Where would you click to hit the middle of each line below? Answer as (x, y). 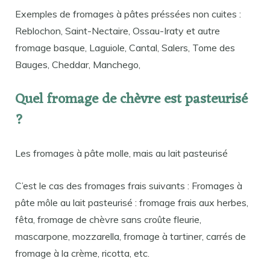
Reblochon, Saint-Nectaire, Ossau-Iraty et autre (118, 31)
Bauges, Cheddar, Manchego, (78, 65)
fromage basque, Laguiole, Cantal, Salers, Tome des (125, 48)
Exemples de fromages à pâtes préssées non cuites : (128, 14)
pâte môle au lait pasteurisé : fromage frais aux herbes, (132, 202)
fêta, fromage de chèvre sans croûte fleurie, (108, 219)
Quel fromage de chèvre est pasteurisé (131, 99)
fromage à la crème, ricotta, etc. (82, 253)
